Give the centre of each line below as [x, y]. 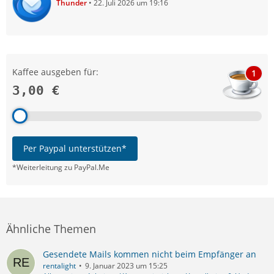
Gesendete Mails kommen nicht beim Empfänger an [150, 254]
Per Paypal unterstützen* [75, 148]
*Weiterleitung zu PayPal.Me [61, 167]
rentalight [59, 266]
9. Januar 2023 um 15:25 [126, 266]
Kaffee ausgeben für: [55, 72]
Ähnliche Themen [51, 229]
